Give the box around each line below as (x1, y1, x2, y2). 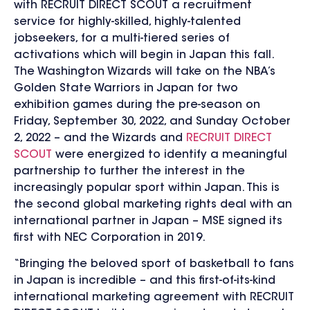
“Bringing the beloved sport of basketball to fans (14, 259, 294, 271)
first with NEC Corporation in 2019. (14, 232, 206, 244)
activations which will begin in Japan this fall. (14, 49, 273, 61)
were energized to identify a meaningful (52, 149, 287, 161)
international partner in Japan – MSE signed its (14, 215, 282, 227)
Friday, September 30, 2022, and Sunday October (14, 116, 291, 127)
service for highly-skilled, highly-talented (14, 16, 241, 28)
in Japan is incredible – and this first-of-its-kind (14, 275, 275, 287)
